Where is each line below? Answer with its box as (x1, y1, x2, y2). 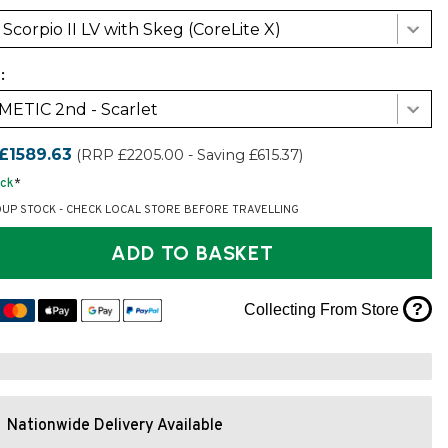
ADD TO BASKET (196, 241, 274, 266)
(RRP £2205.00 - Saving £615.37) (76, 146, 304, 165)
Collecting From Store (243, 300, 403, 318)
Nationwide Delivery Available (7, 415, 224, 436)
